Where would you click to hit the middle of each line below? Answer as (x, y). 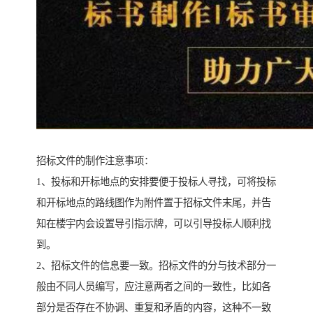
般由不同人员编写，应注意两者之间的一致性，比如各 (154, 287)
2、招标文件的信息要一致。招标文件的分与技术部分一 (156, 266)
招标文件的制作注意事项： (95, 161)
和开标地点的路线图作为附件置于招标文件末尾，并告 (154, 203)
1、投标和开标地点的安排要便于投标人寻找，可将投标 (156, 182)
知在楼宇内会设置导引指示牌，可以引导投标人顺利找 (154, 224)
